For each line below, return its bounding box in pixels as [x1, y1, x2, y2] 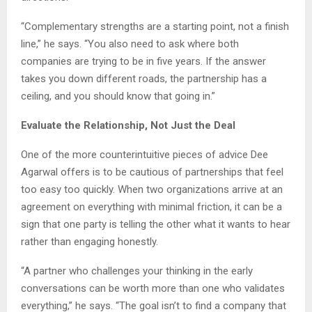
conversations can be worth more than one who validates [21, 282, 285, 295]
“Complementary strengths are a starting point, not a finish [21, 20, 289, 33]
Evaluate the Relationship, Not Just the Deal [21, 119, 235, 132]
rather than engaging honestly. [21, 235, 158, 249]
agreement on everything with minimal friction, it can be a [21, 201, 282, 214]
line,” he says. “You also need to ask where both [21, 38, 239, 51]
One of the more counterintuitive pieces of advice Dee [21, 148, 268, 162]
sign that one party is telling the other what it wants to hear [21, 218, 290, 231]
